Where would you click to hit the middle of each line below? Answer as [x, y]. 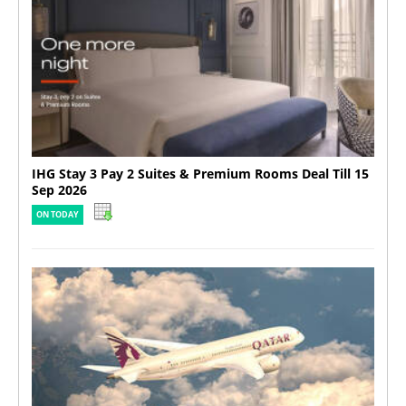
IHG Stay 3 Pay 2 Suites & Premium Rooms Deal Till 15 [200, 173]
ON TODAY [58, 214]
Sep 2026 [59, 189]
